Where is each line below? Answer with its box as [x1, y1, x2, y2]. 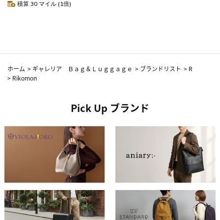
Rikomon [12, 73, 37, 82]
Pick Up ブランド [71, 100, 149, 115]
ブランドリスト [140, 64, 181, 73]
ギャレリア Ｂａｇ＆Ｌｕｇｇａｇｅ [32, 64, 133, 73]
